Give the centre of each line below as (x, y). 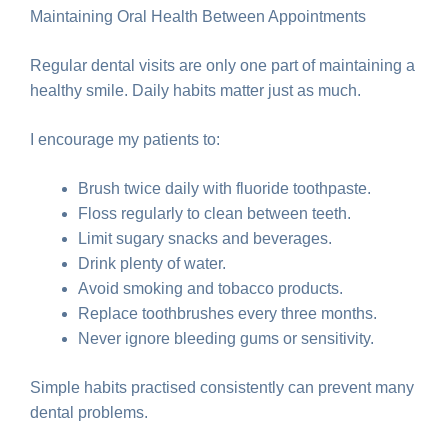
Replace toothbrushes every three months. (227, 313)
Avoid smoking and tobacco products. (210, 288)
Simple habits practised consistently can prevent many (222, 387)
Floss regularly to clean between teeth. (214, 213)
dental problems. (89, 412)
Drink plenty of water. (152, 263)
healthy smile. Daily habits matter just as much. (195, 90)
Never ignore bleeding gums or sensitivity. (226, 338)
